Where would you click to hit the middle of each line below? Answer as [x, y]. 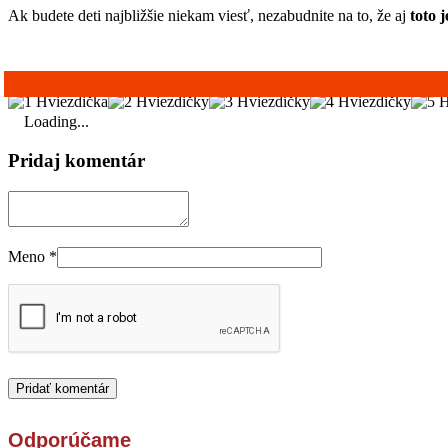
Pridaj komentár [76, 161]
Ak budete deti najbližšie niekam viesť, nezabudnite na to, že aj [209, 16]
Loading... [56, 122]
